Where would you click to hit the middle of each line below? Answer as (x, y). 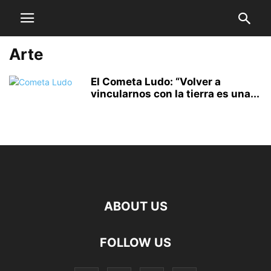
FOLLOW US (135, 243)
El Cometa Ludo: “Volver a (156, 82)
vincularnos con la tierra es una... (175, 94)
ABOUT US (135, 206)
